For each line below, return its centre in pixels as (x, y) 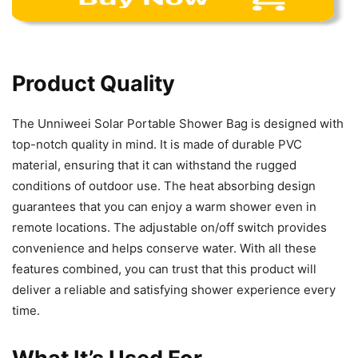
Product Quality (93, 84)
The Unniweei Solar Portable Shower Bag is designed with (178, 124)
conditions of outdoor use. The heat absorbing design (164, 186)
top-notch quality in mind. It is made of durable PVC (157, 145)
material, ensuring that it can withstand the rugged (154, 165)
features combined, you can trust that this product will (164, 269)
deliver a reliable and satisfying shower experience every (174, 290)
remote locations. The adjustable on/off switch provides (169, 228)
